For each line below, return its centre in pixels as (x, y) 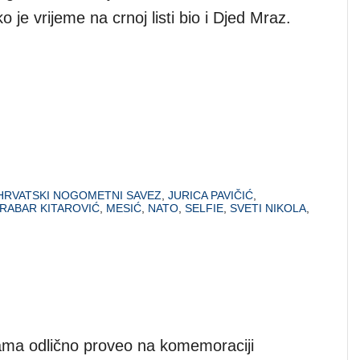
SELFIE (204, 208)
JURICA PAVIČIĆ (211, 195)
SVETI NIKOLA (268, 208)
